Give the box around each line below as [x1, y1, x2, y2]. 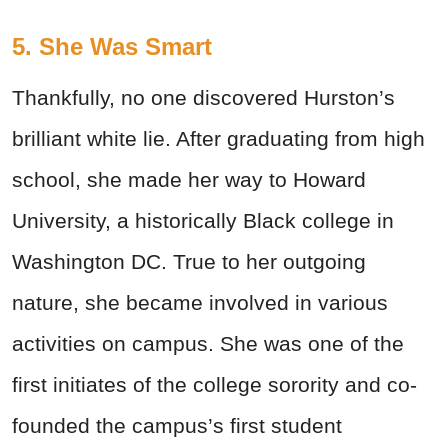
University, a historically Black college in [12, 208, 394, 232]
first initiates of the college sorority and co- [12, 372, 417, 396]
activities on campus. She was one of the [12, 331, 404, 355]
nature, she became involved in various [12, 290, 388, 314]
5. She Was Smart [12, 32, 212, 60]
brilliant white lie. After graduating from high [12, 126, 425, 150]
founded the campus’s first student [12, 413, 342, 437]
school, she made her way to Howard [12, 167, 366, 191]
